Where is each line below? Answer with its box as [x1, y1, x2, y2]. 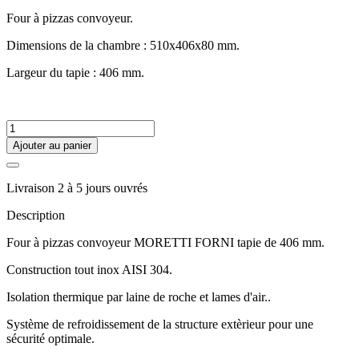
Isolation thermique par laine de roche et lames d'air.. [6, 289, 271, 304]
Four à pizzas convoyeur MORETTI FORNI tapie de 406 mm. [6, 235, 325, 249]
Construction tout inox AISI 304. [6, 262, 172, 276]
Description [6, 208, 65, 222]
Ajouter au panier [13, 139, 91, 151]
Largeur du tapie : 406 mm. [6, 65, 144, 79]
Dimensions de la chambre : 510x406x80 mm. [6, 38, 240, 52]
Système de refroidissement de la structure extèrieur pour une [6, 317, 313, 331]
